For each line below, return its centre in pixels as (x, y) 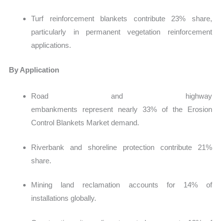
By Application (34, 70)
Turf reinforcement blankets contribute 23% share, (122, 19)
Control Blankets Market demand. (85, 123)
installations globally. (64, 198)
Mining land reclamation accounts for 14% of (122, 185)
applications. (51, 45)
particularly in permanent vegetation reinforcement (122, 32)
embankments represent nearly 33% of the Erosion (122, 110)
